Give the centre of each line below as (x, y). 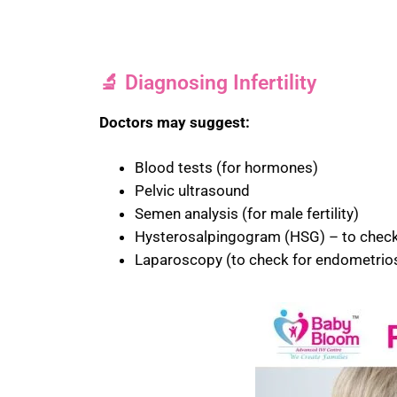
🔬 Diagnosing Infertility (208, 83)
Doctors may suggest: (175, 123)
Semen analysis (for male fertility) (247, 214)
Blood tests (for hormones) (226, 168)
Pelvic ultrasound (192, 191)
